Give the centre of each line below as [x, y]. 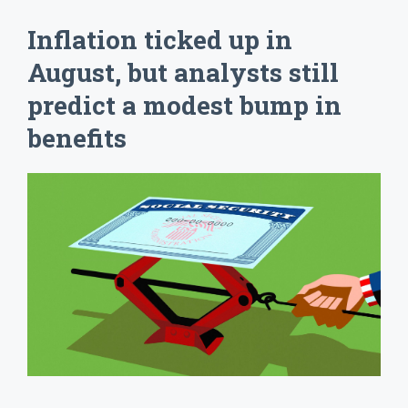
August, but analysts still [183, 73]
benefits [77, 138]
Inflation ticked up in [160, 40]
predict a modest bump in [184, 106]
